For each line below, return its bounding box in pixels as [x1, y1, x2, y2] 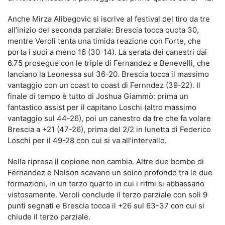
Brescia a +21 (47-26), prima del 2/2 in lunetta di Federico [8, 124, 211, 134]
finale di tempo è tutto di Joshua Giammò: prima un [8, 91, 188, 101]
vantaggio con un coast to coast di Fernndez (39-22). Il [8, 80, 200, 90]
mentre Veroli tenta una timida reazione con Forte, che [8, 36, 201, 46]
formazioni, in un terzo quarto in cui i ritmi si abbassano [8, 178, 204, 188]
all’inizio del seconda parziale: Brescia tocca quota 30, [8, 25, 199, 35]
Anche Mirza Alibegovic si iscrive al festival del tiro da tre [8, 14, 210, 24]
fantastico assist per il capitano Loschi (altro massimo [8, 102, 196, 112]
